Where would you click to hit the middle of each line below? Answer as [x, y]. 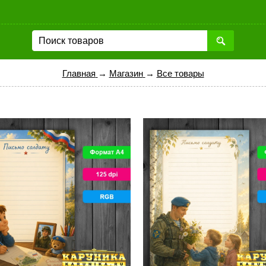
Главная [79, 73]
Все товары [180, 73]
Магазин [126, 73]
